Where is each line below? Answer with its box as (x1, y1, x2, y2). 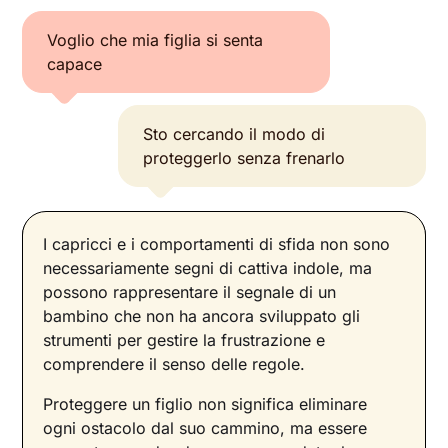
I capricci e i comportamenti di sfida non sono (43, 234, 391, 255)
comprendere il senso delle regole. (43, 354, 306, 375)
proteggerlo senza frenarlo (143, 148, 346, 169)
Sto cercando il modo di (143, 124, 326, 145)
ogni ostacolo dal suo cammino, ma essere (43, 418, 368, 439)
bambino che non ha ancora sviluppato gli (43, 306, 361, 327)
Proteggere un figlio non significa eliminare (43, 394, 368, 415)
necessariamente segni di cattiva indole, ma (43, 258, 373, 279)
